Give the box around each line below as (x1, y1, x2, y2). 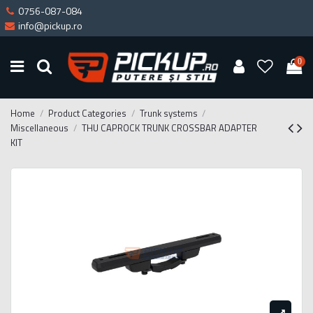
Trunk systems (139, 105, 198, 120)
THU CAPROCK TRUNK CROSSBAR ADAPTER (81, 120, 257, 135)
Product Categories (48, 105, 126, 120)
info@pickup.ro (18, 18, 82, 33)
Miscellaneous (10, 120, 68, 135)
